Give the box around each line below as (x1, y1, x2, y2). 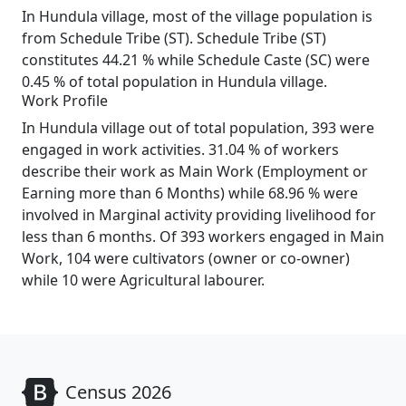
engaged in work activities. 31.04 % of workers (22, 140, 339, 159)
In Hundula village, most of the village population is (22, 6, 372, 26)
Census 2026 (65, 380, 171, 404)
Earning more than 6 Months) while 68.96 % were (22, 183, 358, 203)
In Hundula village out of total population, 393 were (22, 118, 374, 138)
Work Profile (22, 91, 108, 111)
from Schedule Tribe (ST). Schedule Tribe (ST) (22, 28, 326, 48)
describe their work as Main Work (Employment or (22, 161, 368, 181)
